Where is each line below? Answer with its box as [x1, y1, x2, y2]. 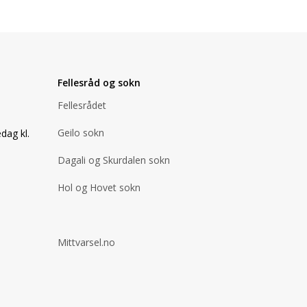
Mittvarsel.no [57, 236, 115, 249]
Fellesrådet [57, 99, 106, 112]
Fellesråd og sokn [57, 76, 140, 89]
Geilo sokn [57, 126, 104, 139]
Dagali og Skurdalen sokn [57, 153, 170, 167]
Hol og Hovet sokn [57, 181, 140, 194]
